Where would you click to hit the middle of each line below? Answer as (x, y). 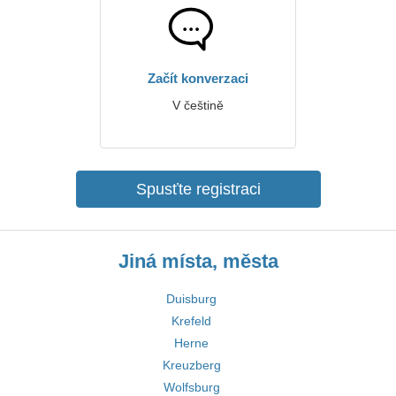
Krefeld (191, 321)
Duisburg (191, 299)
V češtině (198, 105)
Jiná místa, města (198, 261)
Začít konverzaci (198, 78)
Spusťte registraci (198, 189)
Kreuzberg (191, 365)
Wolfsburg (191, 387)
